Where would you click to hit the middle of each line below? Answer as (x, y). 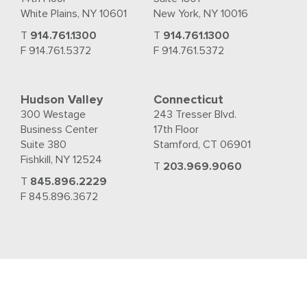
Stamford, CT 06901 (202, 144)
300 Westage (53, 114)
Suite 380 (44, 144)
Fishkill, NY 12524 (61, 159)
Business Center (59, 129)
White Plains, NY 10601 (74, 13)
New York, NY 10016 (201, 13)
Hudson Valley (62, 99)
